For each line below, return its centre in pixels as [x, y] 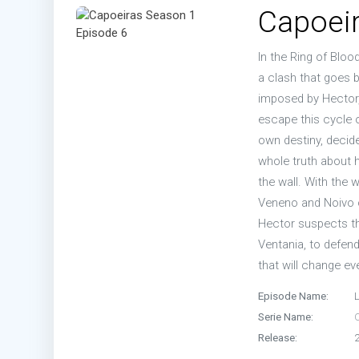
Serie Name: [286, 316]
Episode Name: [293, 295]
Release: [278, 337]
